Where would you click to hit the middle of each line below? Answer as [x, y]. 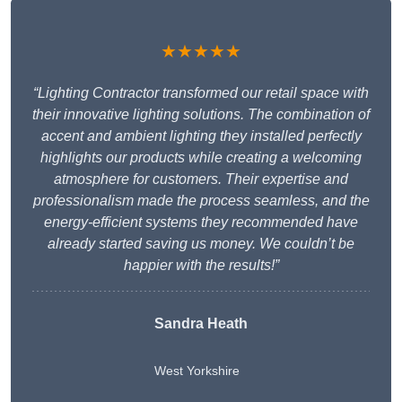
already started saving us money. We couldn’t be [201, 244]
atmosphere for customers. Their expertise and [201, 179]
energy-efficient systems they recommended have [201, 223]
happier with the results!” [201, 266]
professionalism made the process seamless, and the [201, 201]
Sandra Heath [201, 324]
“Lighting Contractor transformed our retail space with [201, 93]
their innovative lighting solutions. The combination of [201, 115]
